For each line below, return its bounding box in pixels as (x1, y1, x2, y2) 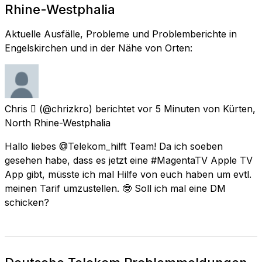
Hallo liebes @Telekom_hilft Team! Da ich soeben (5, 140, 223, 152)
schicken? (5, 196, 49, 208)
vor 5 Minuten (137, 102, 200, 115)
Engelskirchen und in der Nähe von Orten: (5, 42, 192, 54)
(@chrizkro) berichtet (39, 102, 135, 115)
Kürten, (223, 102, 256, 115)
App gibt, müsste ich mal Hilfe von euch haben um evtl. (5, 168, 251, 180)
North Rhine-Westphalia (5, 116, 111, 129)
